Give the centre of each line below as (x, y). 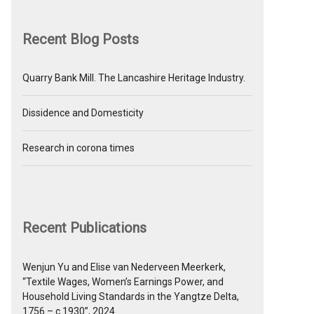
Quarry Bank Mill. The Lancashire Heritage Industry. (134, 78)
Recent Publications (84, 227)
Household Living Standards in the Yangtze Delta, (131, 296)
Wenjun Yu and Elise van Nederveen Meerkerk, (124, 267)
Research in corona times (78, 148)
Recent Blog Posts (81, 39)
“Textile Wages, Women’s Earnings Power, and (123, 281)
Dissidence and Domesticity (83, 113)
